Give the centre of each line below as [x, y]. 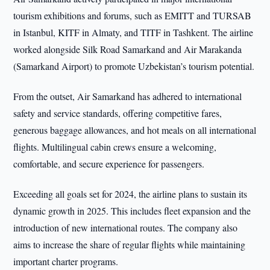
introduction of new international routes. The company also [126, 228]
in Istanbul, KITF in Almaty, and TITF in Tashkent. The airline [133, 32]
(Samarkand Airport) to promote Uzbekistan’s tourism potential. [134, 66]
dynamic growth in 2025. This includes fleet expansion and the [132, 211]
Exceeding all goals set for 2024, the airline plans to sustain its [130, 194]
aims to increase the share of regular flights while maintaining [130, 244]
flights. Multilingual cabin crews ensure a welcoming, [115, 147]
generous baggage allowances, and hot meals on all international [135, 130]
